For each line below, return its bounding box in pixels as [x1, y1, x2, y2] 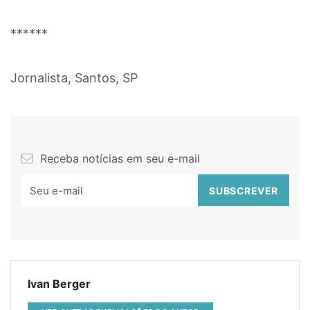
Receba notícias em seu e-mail [37, 152, 200, 165]
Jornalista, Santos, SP [10, 71, 138, 85]
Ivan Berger [28, 277, 91, 291]
